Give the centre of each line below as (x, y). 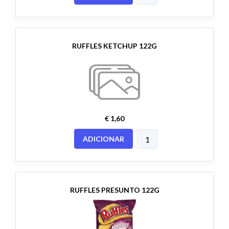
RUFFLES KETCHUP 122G (114, 46)
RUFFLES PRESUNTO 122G (114, 190)
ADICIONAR (104, 139)
